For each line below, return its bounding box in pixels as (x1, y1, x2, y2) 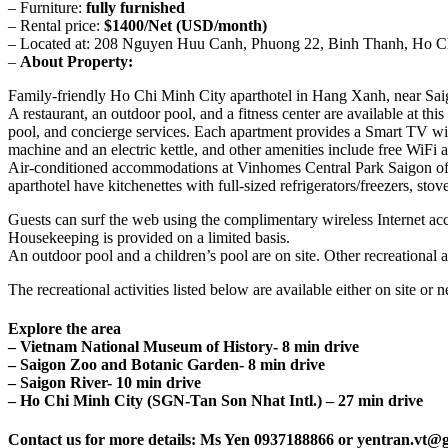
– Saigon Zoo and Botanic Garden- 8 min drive (8, 355, 325, 373)
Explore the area (8, 319, 121, 337)
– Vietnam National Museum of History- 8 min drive (8, 337, 359, 355)
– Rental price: (8, 16, 104, 34)
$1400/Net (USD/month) (104, 16, 267, 34)
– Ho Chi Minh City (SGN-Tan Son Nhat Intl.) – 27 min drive (8, 391, 423, 409)
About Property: (20, 52, 133, 70)
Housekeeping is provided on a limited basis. (8, 228, 290, 246)
